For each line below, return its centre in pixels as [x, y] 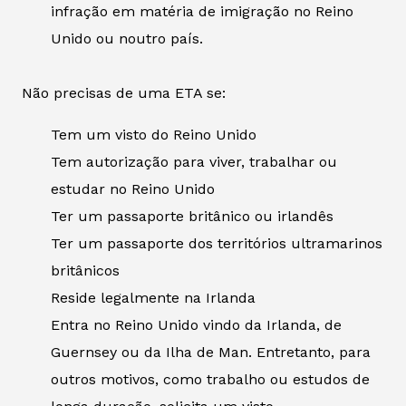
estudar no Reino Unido [133, 189]
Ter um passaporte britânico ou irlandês [192, 217]
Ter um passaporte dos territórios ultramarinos [217, 244]
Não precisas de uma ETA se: [124, 93]
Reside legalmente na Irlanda [153, 298]
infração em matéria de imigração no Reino [202, 12]
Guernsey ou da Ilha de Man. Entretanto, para [211, 353]
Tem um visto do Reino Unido [154, 135]
